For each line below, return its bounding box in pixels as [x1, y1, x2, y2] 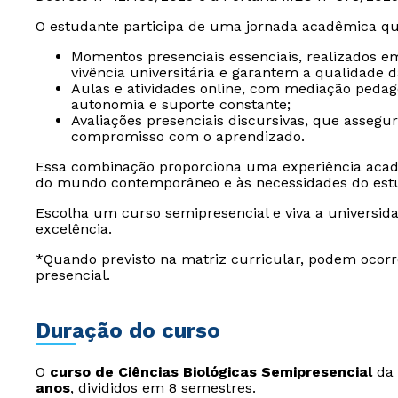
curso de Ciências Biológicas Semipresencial [50, 363, 372, 380]
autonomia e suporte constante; [71, 96, 291, 113]
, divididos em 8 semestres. [70, 379, 256, 396]
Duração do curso [36, 318, 220, 343]
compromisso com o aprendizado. [71, 128, 305, 145]
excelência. [36, 220, 112, 237]
